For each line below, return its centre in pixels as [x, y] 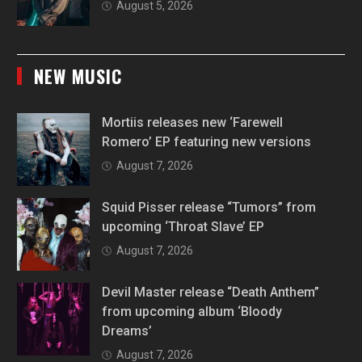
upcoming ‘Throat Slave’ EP [183, 227]
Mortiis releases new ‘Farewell [193, 123]
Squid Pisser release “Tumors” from [209, 208]
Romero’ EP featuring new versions [207, 142]
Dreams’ [127, 331]
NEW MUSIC [78, 76]
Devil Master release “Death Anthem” [211, 293]
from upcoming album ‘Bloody [192, 312]
